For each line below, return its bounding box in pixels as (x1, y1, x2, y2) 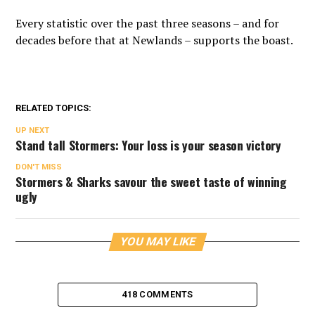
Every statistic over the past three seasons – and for (15, 15, 280, 31)
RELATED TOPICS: (15, 103, 92, 113)
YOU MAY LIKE (118, 235, 198, 248)
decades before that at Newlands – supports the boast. (15, 32, 294, 48)
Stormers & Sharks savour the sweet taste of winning (15, 172, 287, 191)
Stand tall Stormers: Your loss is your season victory (15, 136, 281, 154)
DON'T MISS (15, 162, 63, 172)
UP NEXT (15, 126, 50, 135)
